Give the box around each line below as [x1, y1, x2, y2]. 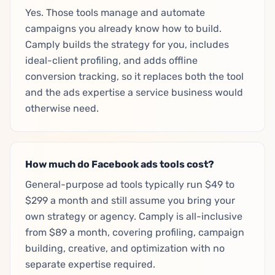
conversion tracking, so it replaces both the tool [25, 71, 244, 82]
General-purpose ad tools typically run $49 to [25, 179, 234, 190]
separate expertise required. [25, 258, 155, 270]
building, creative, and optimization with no [25, 242, 225, 254]
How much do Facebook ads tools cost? [25, 158, 214, 170]
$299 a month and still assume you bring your [25, 195, 235, 206]
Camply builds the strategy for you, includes [25, 39, 229, 50]
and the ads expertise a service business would [25, 87, 243, 98]
